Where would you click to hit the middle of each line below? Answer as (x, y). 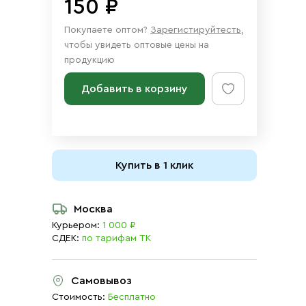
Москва (93, 209)
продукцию (89, 60)
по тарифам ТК (116, 238)
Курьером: (76, 225)
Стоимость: (80, 297)
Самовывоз (101, 281)
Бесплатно (132, 297)
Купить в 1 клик (154, 165)
